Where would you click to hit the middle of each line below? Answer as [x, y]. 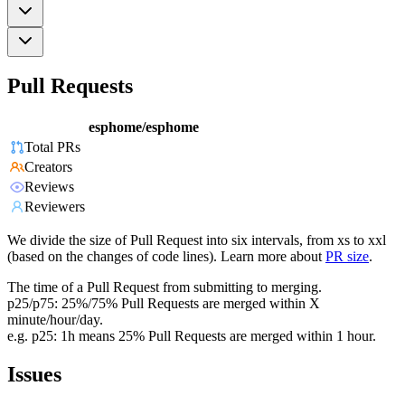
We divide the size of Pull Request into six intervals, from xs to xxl [197, 240]
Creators [48, 167]
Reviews [49, 187]
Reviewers [55, 207]
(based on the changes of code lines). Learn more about [165, 257]
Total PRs [52, 147]
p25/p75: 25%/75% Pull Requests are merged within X [164, 304]
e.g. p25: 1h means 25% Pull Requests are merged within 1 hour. [192, 336]
